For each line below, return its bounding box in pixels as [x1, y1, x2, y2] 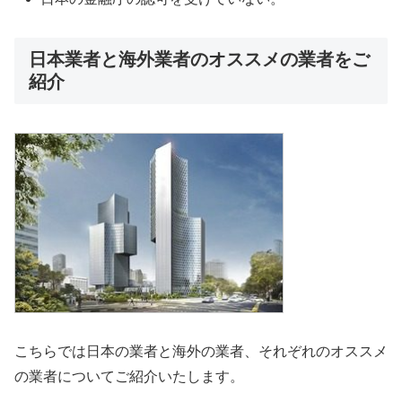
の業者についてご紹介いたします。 [14, 368, 244, 384]
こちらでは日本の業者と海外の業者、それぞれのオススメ [14, 343, 388, 359]
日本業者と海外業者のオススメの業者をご [29, 48, 370, 69]
